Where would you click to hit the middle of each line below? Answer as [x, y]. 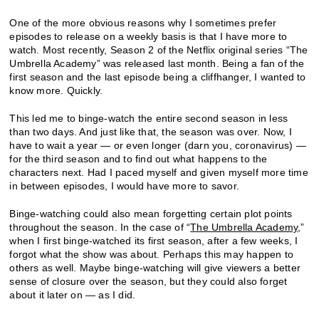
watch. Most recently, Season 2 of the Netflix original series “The [159, 50]
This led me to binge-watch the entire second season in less [149, 119]
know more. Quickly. [56, 91]
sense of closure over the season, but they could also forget [148, 282]
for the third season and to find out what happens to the [138, 159]
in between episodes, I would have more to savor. [125, 186]
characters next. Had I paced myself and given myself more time [159, 173]
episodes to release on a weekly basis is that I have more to [148, 37]
